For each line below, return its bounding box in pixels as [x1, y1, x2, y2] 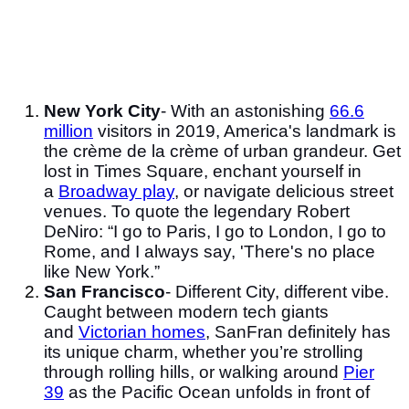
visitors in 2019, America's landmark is [98, 121, 396, 141]
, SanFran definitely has [205, 321, 391, 341]
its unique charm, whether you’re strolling [44, 341, 363, 362]
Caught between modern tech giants [44, 301, 329, 321]
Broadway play [58, 181, 174, 201]
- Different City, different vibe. [165, 281, 389, 301]
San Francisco [44, 281, 165, 301]
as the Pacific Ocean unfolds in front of [68, 382, 370, 402]
